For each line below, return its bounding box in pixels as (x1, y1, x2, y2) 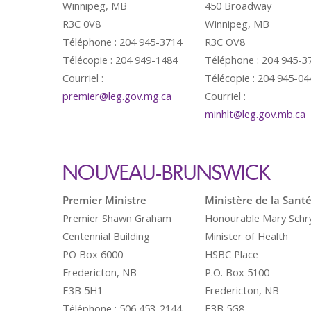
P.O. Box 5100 (205, 265, 269, 279)
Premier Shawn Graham (62, 211, 171, 225)
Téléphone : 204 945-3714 (62, 35, 182, 49)
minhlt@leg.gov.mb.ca (205, 107, 305, 121)
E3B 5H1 (62, 283, 103, 297)
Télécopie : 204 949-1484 (62, 53, 178, 67)
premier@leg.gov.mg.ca (62, 89, 171, 103)
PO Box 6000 (62, 247, 123, 261)
